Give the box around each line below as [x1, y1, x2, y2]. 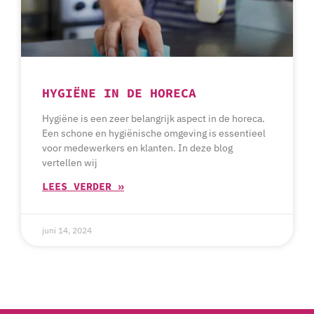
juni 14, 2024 [42, 225, 92, 236]
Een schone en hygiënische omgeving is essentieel [42, 127, 266, 140]
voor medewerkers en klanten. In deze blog [42, 142, 233, 155]
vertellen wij [42, 156, 97, 170]
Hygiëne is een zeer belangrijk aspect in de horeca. [42, 112, 265, 125]
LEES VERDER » [42, 179, 124, 193]
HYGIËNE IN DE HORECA [42, 85, 196, 102]
